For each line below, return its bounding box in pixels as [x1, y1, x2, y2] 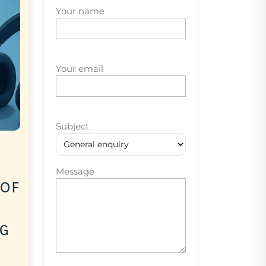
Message [56, 166, 94, 177]
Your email [56, 63, 103, 74]
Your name [56, 5, 104, 17]
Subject [56, 121, 89, 132]
